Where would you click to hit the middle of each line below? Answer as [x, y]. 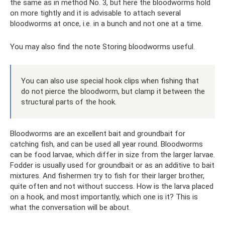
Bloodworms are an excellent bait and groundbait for [98, 133]
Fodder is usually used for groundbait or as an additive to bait [112, 165]
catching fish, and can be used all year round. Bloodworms [106, 144]
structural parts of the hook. [69, 102]
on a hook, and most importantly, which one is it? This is [104, 197]
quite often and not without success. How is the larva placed [112, 186]
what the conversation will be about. [70, 207]
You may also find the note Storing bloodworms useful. [102, 46]
